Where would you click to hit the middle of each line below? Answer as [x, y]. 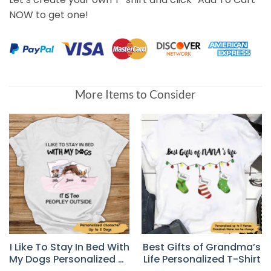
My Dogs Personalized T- [69, 259]
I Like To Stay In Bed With [69, 247]
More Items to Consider [135, 94]
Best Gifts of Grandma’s [202, 247]
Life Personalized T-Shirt [202, 259]
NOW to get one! [49, 15]
